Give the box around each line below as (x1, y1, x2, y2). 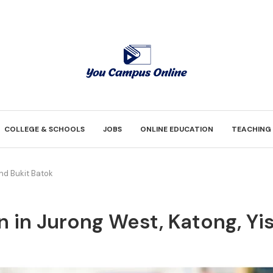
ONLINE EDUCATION (140, 124, 213, 134)
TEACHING (231, 124, 271, 134)
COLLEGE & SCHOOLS (4, 124, 85, 134)
